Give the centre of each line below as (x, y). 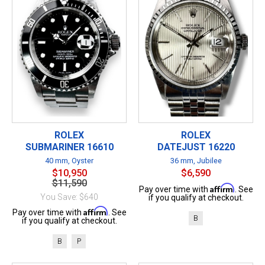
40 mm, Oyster (69, 160)
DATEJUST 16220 (196, 147)
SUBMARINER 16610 (69, 147)
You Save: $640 (69, 197)
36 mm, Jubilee (196, 160)
